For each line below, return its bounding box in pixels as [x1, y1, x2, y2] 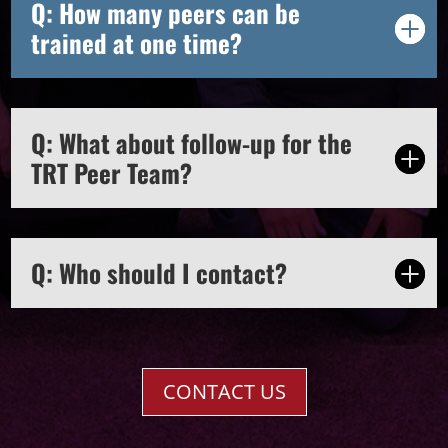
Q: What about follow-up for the [31, 123, 353, 161]
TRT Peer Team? [31, 153, 193, 191]
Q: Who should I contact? [31, 253, 288, 291]
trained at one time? [31, 23, 243, 61]
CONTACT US [162, 377, 286, 405]
